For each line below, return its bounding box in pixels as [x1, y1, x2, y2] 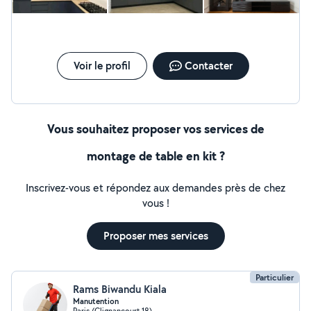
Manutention [73, 296, 119, 307]
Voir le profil [73, 58, 131, 73]
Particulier [255, 271, 294, 283]
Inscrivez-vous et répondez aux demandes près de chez [26, 180, 285, 195]
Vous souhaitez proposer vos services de [47, 120, 264, 137]
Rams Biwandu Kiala [73, 282, 167, 296]
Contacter [184, 58, 233, 73]
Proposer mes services [103, 228, 208, 243]
